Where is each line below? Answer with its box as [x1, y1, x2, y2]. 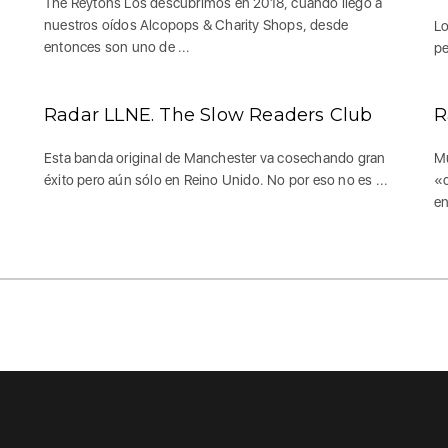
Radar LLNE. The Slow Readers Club [44, 103, 373, 126]
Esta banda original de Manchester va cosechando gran [44, 149, 386, 166]
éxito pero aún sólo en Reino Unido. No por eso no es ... [44, 171, 389, 188]
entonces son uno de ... [44, 38, 191, 55]
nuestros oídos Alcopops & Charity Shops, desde [44, 16, 349, 33]
